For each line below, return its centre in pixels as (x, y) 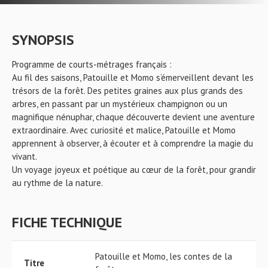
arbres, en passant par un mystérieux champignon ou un (120, 104)
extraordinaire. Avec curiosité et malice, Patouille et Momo (124, 130)
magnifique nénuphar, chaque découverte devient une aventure (133, 117)
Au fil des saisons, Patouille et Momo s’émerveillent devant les (133, 77)
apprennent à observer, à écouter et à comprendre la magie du (133, 143)
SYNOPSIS (43, 40)
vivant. (25, 156)
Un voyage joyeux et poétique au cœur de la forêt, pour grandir (134, 170)
